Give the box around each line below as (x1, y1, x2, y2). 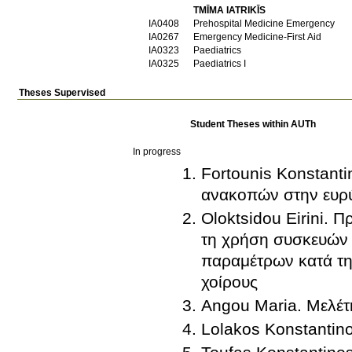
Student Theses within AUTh (190, 118, 316, 130)
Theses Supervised (19, 86, 105, 98)
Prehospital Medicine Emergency (193, 18, 335, 30)
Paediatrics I (193, 58, 246, 70)
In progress (133, 145, 181, 157)
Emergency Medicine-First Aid (193, 31, 321, 43)
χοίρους (201, 272, 258, 291)
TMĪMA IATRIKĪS (193, 5, 266, 16)
